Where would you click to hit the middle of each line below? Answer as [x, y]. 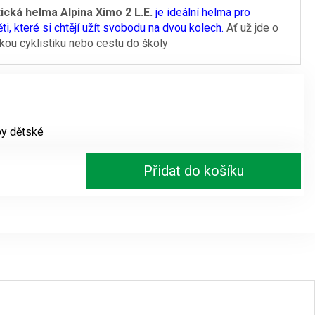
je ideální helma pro [202, 13]
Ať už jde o [251, 28]
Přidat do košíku [194, 171]
